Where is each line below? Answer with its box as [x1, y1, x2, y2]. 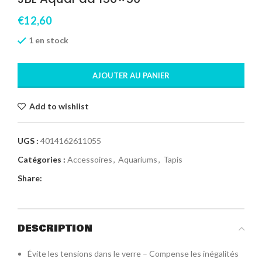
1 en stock [29, 35, 68, 45]
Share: [18, 173, 42, 184]
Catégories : [18, 154, 65, 165]
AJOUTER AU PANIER [92, 71, 170, 81]
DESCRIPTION [18, 221, 92, 236]
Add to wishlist [29, 101, 89, 112]
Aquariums [118, 154, 157, 165]
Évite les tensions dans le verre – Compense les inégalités [27, 249, 239, 259]
